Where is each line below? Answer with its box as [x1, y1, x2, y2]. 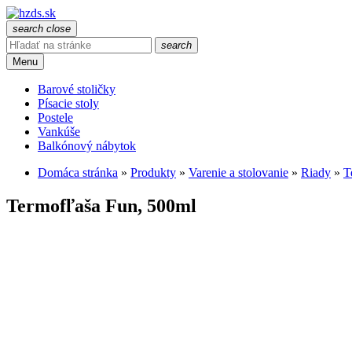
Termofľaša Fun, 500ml [6, 195, 196, 216]
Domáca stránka [38, 166, 118, 179]
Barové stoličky [38, 82, 115, 96]
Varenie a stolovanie [189, 166, 288, 179]
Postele [38, 111, 73, 124]
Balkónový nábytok [38, 139, 136, 152]
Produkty [130, 166, 176, 179]
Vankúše [38, 125, 80, 138]
